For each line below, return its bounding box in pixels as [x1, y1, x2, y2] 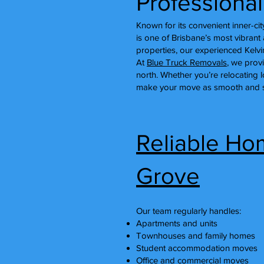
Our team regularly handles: [136, 206, 241, 216]
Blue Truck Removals [147, 57, 227, 67]
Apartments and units [136, 218, 217, 228]
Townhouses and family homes [136, 230, 255, 240]
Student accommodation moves [136, 243, 258, 253]
